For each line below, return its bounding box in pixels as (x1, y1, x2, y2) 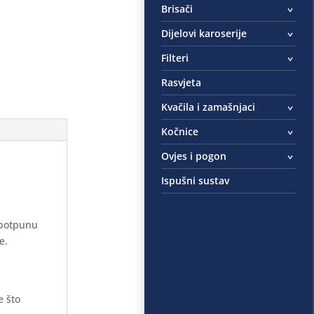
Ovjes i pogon (161, 149, 227, 163)
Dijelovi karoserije (161, 26, 247, 40)
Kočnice (161, 124, 199, 138)
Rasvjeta (161, 75, 202, 89)
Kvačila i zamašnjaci (161, 100, 256, 114)
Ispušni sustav (161, 173, 230, 187)
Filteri (161, 50, 189, 64)
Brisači (161, 1, 193, 15)
